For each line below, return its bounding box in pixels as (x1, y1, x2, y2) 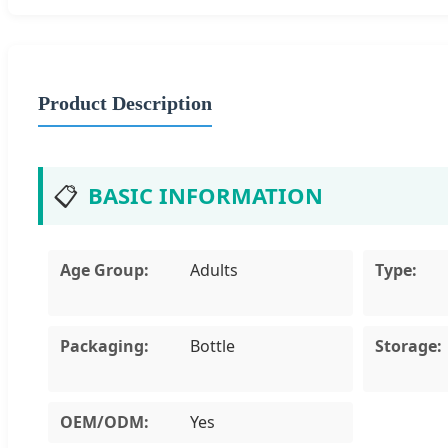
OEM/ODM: (60, 410, 149, 433)
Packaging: (60, 334, 149, 357)
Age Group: (60, 258, 149, 281)
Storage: (374, 334, 442, 357)
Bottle (190, 334, 235, 357)
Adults (190, 258, 238, 281)
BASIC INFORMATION (88, 180, 323, 210)
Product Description (38, 91, 212, 114)
